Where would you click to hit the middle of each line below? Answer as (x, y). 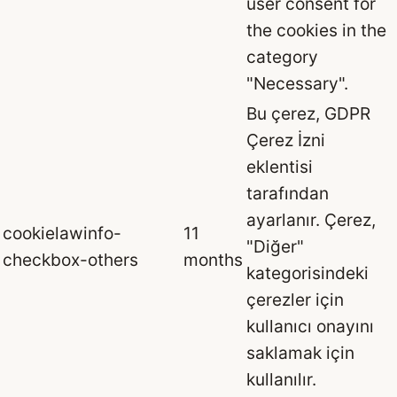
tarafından (288, 194)
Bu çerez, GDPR (308, 114)
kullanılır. (281, 380)
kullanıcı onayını (310, 327)
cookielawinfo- (62, 234)
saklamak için (300, 353)
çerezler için (295, 300)
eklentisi (280, 167)
